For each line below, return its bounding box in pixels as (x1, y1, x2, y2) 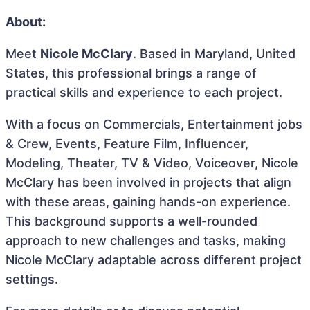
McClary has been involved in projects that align (6, 175, 291, 190)
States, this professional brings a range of (6, 66, 257, 80)
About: (6, 15, 46, 29)
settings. (6, 272, 58, 286)
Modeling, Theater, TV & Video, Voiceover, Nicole (6, 156, 298, 170)
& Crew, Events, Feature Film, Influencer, (6, 136, 248, 151)
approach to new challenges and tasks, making (6, 233, 286, 248)
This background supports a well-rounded (6, 214, 257, 228)
